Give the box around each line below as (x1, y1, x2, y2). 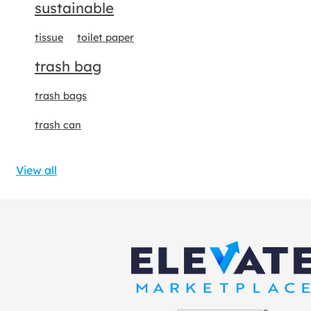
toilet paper (77, 31, 134, 44)
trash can (35, 119, 81, 131)
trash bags (35, 90, 87, 102)
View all (16, 163, 57, 177)
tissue (35, 31, 63, 44)
